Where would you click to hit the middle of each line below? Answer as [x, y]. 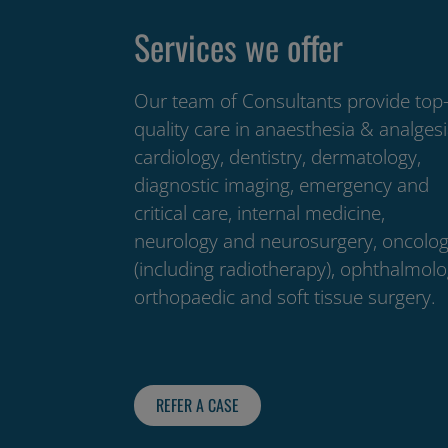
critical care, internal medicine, [260, 212]
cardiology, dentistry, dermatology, [278, 156]
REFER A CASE [198, 404]
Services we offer [239, 46]
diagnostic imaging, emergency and [282, 184]
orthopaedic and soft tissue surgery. [285, 296]
